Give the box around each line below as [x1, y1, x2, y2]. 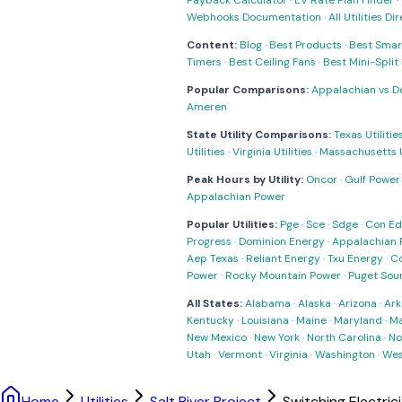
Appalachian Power [187, 189, 285, 204]
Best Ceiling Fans [229, 55, 316, 69]
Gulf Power [345, 172, 400, 187]
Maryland [334, 313, 382, 328]
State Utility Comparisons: [187, 127, 331, 142]
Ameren [187, 100, 227, 114]
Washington [315, 347, 375, 362]
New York [254, 330, 300, 345]
